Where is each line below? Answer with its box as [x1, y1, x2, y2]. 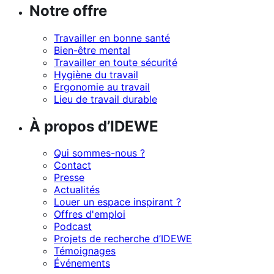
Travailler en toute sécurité [54, 56, 177, 68]
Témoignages [54, 245, 116, 257]
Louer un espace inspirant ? [54, 196, 181, 209]
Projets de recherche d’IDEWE [54, 232, 192, 245]
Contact [54, 159, 91, 172]
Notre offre [29, 1, 107, 20]
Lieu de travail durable [54, 92, 157, 105]
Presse [54, 171, 84, 184]
